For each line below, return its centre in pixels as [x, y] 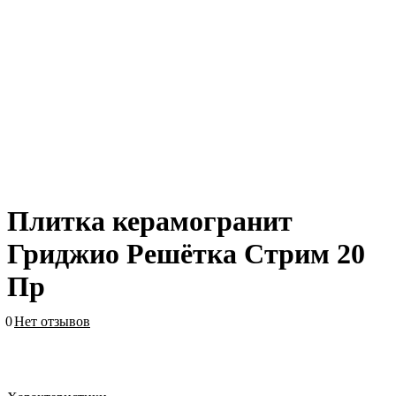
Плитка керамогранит [150, 221]
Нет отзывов [52, 322]
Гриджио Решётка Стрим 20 [186, 254]
